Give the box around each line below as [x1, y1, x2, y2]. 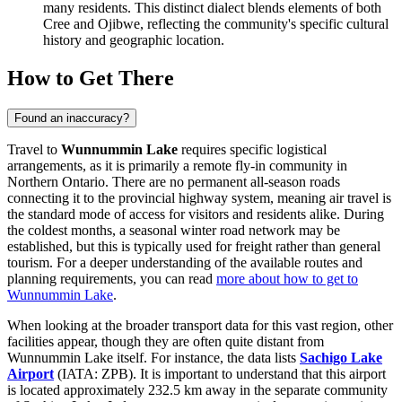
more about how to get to [216, 270, 358, 286]
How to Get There [7, 66, 174, 91]
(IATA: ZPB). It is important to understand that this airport [54, 365, 386, 381]
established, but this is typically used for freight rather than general [7, 238, 380, 254]
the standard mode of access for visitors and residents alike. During [7, 205, 384, 222]
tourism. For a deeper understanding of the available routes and [7, 254, 363, 270]
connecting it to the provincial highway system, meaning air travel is [7, 189, 391, 205]
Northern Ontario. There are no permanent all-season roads [7, 173, 340, 189]
